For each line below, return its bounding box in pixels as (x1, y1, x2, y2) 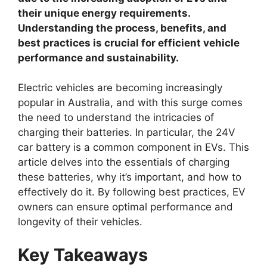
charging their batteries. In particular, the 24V (18, 126, 235, 138)
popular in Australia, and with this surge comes (18, 97, 243, 108)
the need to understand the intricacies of (18, 111, 214, 123)
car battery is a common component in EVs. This (18, 141, 249, 153)
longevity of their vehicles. (18, 216, 142, 228)
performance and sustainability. (18, 51, 179, 64)
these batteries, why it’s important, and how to (18, 171, 241, 183)
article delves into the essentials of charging (18, 156, 229, 168)
